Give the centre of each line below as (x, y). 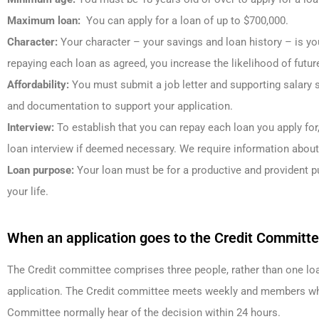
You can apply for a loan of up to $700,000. (184, 21)
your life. (28, 192)
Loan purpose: (41, 170)
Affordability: (38, 85)
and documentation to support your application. (120, 106)
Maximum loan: (44, 21)
